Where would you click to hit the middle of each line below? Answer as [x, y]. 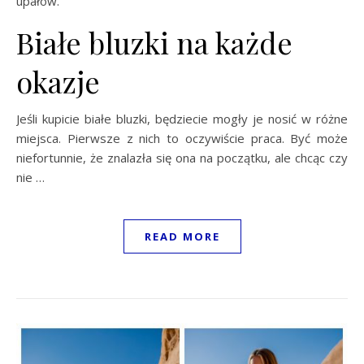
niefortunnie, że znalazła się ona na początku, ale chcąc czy [182, 157]
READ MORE [182, 236]
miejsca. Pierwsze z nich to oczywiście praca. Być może [182, 138]
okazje [58, 81]
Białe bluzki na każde [154, 42]
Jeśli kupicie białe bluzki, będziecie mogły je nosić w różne [182, 118]
